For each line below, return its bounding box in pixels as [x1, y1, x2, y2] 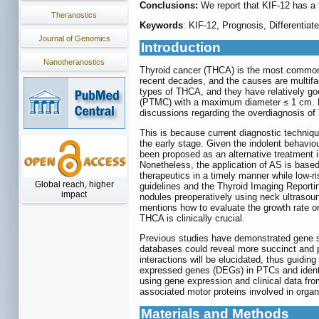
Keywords [140, 19, 183, 31]
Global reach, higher [34, 179, 114, 189]
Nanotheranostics [43, 58, 105, 66]
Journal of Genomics [38, 34, 110, 43]
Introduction [141, 39, 221, 55]
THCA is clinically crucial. [140, 212, 245, 224]
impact [61, 189, 87, 199]
